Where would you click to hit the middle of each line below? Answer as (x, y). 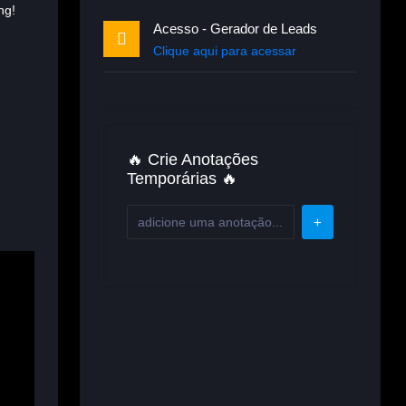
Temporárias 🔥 (182, 179)
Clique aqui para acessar (225, 51)
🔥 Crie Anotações (193, 159)
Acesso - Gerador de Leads (235, 29)
